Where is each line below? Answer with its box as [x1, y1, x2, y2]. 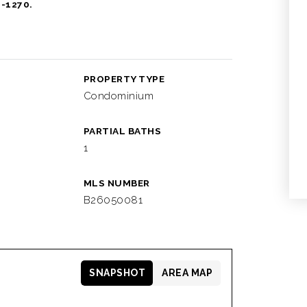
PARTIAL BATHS [83, 125, 162, 136]
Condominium [83, 90, 154, 102]
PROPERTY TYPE [83, 73, 165, 84]
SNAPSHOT [89, 267, 146, 278]
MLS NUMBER [83, 177, 150, 188]
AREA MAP [162, 267, 213, 278]
